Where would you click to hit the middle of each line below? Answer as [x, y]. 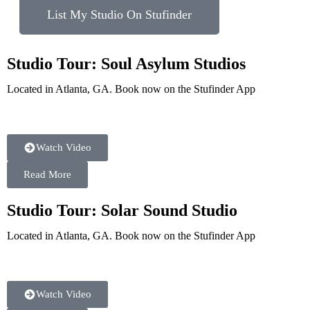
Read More [47, 174]
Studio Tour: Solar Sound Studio [122, 210]
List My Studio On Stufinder [119, 15]
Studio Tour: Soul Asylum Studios [126, 64]
